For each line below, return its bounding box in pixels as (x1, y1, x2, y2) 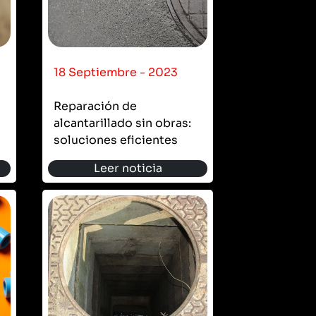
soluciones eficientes (54, 132, 178, 147)
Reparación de (54, 98, 137, 114)
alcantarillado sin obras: (54, 115, 191, 130)
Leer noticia (93, 160, 162, 176)
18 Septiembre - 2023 (54, 64, 178, 80)
